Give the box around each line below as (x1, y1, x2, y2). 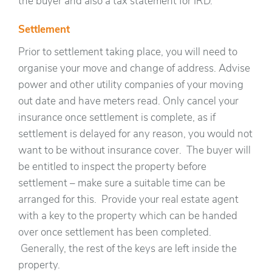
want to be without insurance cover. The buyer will (18, 146, 251, 157)
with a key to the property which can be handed (18, 211, 237, 222)
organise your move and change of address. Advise (18, 64, 250, 75)
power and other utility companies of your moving (18, 80, 243, 91)
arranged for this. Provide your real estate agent (18, 195, 239, 206)
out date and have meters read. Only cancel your (18, 97, 239, 107)
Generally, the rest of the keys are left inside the (18, 244, 237, 255)
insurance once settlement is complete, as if (18, 113, 216, 124)
